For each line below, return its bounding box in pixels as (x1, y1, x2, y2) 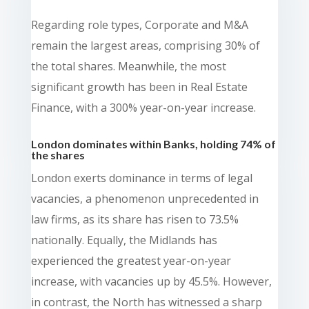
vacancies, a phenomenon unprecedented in (30, 190, 259, 206)
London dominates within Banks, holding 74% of (30, 137, 276, 150)
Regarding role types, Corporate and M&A (30, 17, 248, 32)
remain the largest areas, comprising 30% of (30, 37, 260, 53)
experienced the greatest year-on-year (30, 252, 231, 268)
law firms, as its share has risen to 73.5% (30, 211, 239, 227)
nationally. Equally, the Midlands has (30, 232, 217, 248)
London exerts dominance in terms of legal (30, 170, 252, 186)
